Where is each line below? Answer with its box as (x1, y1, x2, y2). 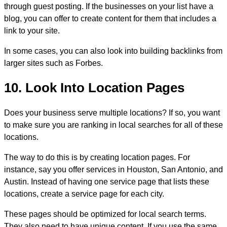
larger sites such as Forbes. (4, 58, 103, 67)
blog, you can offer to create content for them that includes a (4, 14, 216, 23)
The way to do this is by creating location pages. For (4, 153, 190, 162)
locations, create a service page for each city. (4, 190, 164, 198)
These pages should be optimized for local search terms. (4, 210, 206, 218)
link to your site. (4, 26, 60, 35)
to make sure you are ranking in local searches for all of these (4, 121, 223, 129)
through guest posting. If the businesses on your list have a (4, 2, 213, 11)
